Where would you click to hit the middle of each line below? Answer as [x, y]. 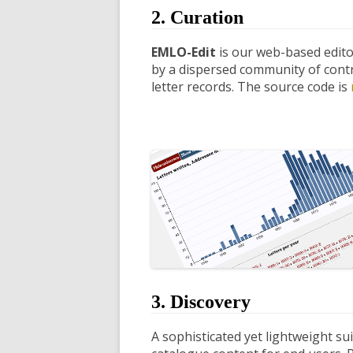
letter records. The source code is [251, 86]
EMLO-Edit [184, 52]
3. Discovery [201, 301]
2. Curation [197, 17]
